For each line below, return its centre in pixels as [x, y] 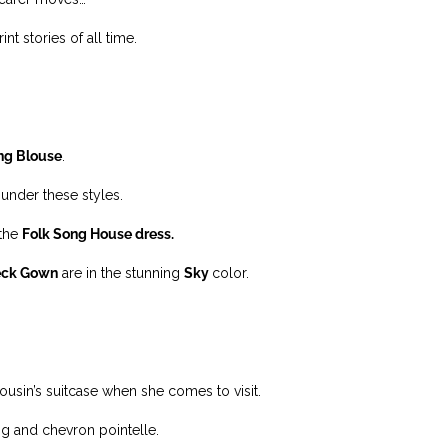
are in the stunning [121, 273]
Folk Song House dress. [98, 234]
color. [232, 273]
